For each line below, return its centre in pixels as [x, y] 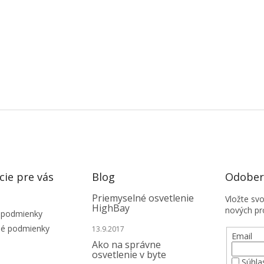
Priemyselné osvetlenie [143, 198]
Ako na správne [126, 245]
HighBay [110, 208]
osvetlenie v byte [129, 255]
